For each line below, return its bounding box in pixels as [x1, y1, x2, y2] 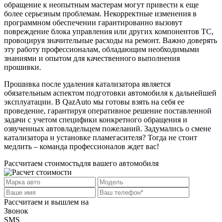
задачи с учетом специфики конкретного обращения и [4, 115, 187, 124]
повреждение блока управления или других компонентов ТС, [4, 27, 214, 36]
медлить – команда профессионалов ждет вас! [4, 142, 159, 151]
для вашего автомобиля [79, 159, 159, 168]
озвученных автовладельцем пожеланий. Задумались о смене [4, 124, 211, 133]
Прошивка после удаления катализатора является [4, 80, 170, 89]
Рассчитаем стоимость [4, 159, 79, 168]
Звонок [4, 207, 28, 216]
